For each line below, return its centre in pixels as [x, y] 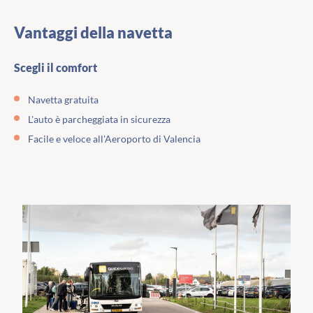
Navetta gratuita [63, 100]
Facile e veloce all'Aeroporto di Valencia [114, 139]
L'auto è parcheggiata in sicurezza [99, 119]
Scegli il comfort [56, 68]
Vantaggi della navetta [93, 33]
